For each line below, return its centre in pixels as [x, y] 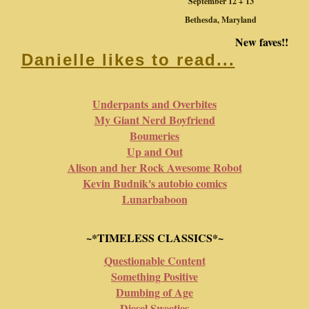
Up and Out [154, 152]
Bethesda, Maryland [221, 20]
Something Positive [154, 277]
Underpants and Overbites [154, 104]
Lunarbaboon [154, 199]
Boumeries [154, 136]
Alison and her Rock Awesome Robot [154, 168]
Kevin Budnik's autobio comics [154, 183]
